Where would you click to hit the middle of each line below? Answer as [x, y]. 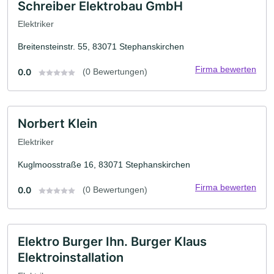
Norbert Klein [57, 124]
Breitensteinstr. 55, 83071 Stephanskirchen [101, 47]
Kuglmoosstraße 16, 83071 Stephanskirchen [104, 164]
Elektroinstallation [71, 257]
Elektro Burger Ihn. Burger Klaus [112, 241]
